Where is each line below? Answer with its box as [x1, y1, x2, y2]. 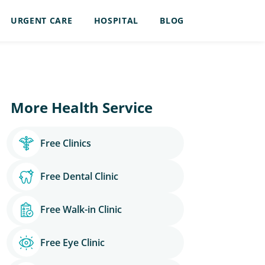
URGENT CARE [10, 15, 73, 26]
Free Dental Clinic [40, 170, 118, 183]
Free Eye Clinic [40, 236, 105, 249]
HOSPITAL [93, 15, 139, 26]
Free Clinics [40, 137, 91, 150]
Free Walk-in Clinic [40, 203, 122, 216]
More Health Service [11, 98, 153, 117]
